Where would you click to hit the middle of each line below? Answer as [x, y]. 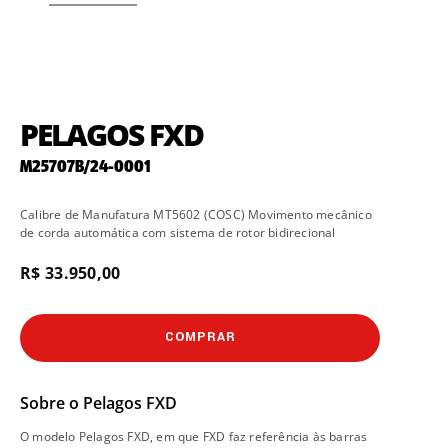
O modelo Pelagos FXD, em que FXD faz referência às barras [194, 436]
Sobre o [51, 403]
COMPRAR [200, 337]
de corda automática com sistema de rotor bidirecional [178, 232]
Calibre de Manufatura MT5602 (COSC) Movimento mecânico [196, 214]
